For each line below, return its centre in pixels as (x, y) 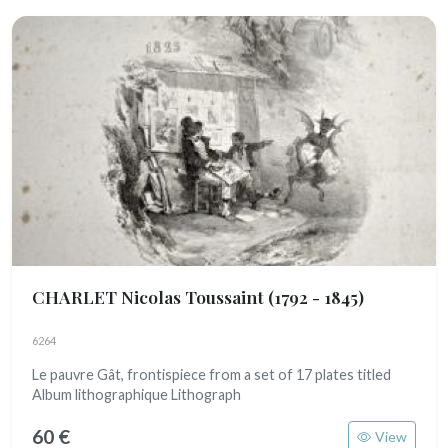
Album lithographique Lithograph (136, 394)
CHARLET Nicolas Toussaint (150, 296)
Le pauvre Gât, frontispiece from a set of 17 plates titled (211, 374)
